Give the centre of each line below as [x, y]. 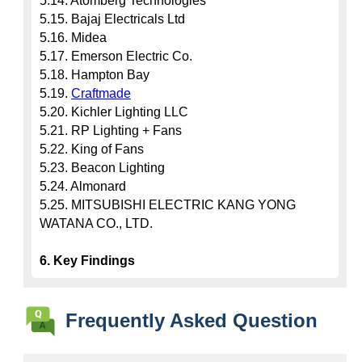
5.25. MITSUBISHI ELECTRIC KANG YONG [168, 205]
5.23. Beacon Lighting [102, 168]
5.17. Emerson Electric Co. [116, 56]
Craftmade [101, 93]
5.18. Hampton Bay [95, 75]
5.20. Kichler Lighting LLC [114, 112]
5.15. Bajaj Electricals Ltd [112, 19]
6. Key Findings [87, 261]
